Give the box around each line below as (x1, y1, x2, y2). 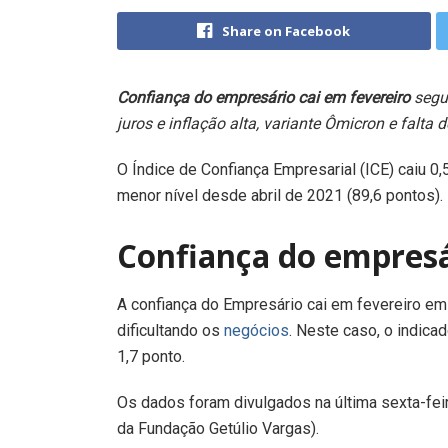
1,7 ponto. (117, 347, 185, 367)
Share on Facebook (222, 21, 351, 40)
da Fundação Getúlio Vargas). (117, 419, 319, 439)
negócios (224, 321, 289, 341)
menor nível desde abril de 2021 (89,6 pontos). (117, 185, 443, 205)
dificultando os (117, 321, 224, 341)
